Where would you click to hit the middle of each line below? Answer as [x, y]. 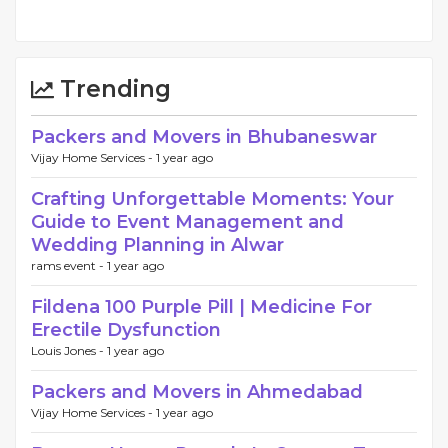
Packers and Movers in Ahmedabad [197, 392]
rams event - [69, 266]
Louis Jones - [69, 351]
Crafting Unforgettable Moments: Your [212, 199]
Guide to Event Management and [187, 222]
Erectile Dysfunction [126, 330]
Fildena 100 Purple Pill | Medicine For [201, 307]
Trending [112, 89]
